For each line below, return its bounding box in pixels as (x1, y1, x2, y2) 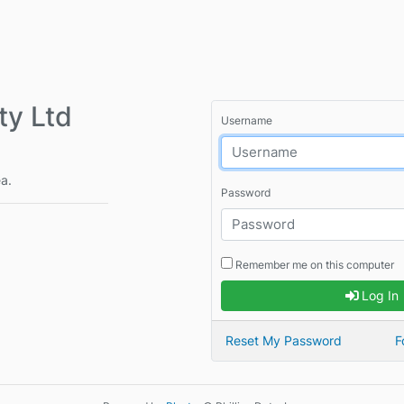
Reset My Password (225, 333, 343, 349)
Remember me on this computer (232, 257, 394, 271)
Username (220, 114, 272, 127)
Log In (357, 288, 399, 304)
